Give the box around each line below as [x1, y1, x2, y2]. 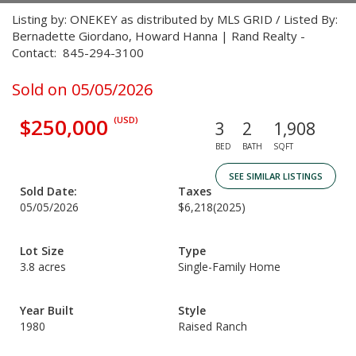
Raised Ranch [178, 319, 247, 334]
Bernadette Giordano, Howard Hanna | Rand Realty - [12, 28, 305, 44]
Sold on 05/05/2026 [12, 79, 153, 100]
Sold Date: [20, 184, 77, 199]
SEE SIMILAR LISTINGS [229, 170, 323, 182]
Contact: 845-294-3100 [12, 44, 144, 60]
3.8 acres [20, 259, 66, 274]
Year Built [20, 303, 74, 318]
